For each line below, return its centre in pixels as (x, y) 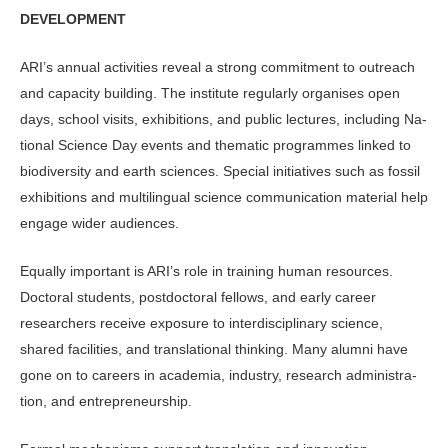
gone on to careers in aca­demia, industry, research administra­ (218, 375)
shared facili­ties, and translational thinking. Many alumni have (214, 349)
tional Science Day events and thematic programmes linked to (215, 144)
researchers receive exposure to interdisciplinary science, (201, 323)
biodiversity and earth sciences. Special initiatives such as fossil (220, 170)
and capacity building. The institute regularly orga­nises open (210, 92)
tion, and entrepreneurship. (106, 401)
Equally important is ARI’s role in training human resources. (206, 271)
